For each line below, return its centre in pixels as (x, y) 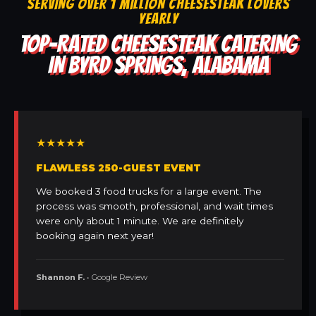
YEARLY (158, 19)
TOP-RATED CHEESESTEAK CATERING (158, 44)
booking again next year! (95, 236)
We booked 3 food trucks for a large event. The (149, 192)
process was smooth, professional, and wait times (154, 206)
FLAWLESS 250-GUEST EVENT (119, 168)
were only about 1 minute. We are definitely (140, 221)
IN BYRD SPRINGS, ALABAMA (158, 65)
